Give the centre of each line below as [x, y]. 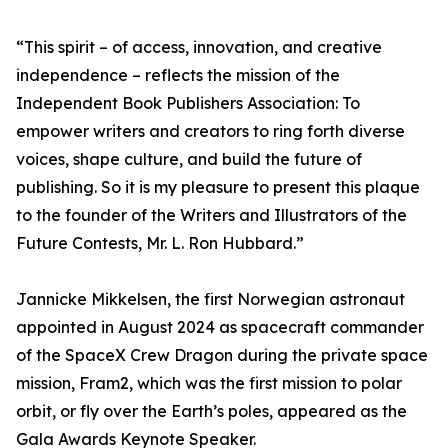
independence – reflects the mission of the [178, 75]
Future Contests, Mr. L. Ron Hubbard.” [160, 243]
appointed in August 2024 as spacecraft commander [220, 327]
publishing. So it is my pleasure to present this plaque [218, 187]
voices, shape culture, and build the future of [189, 159]
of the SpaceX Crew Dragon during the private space [222, 355]
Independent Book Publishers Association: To [188, 103]
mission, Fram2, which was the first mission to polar [209, 383]
